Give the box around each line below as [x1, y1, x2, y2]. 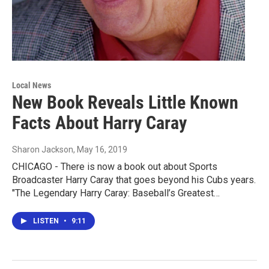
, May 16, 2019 [73, 145, 127, 155]
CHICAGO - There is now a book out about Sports [12, 161, 217, 173]
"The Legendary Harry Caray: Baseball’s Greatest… [12, 187, 220, 199]
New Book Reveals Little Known [12, 92, 238, 113]
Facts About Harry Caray [12, 112, 187, 134]
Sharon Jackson [12, 145, 73, 155]
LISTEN [33, 217, 61, 226]
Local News [12, 80, 51, 91]
